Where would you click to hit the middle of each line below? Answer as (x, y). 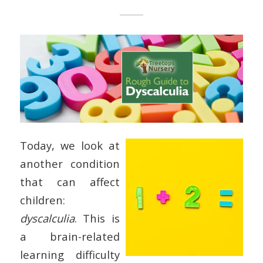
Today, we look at (70, 146)
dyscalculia (47, 218)
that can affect (70, 182)
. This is (97, 218)
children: (42, 200)
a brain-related (70, 237)
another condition (70, 164)
